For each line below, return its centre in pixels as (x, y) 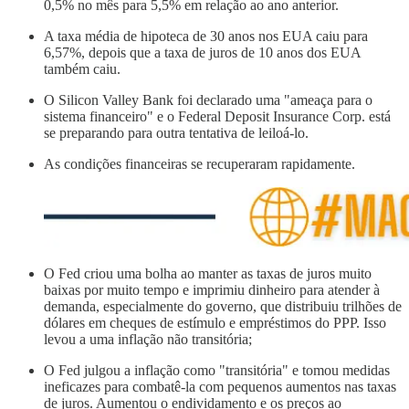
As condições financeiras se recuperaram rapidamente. (199, 164)
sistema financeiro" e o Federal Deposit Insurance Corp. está (217, 117)
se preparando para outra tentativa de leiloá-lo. (176, 133)
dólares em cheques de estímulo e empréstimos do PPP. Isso (215, 323)
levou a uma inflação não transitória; (148, 340)
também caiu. (82, 69)
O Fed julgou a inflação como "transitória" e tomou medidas (217, 371)
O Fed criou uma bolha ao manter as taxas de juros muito (208, 274)
